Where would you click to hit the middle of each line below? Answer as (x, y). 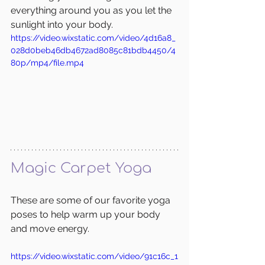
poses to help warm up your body (87, 214)
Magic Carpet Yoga (81, 168)
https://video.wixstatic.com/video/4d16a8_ (93, 38)
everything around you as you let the (92, 11)
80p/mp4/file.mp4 (47, 63)
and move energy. (50, 228)
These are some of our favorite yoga (92, 200)
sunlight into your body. (63, 25)
